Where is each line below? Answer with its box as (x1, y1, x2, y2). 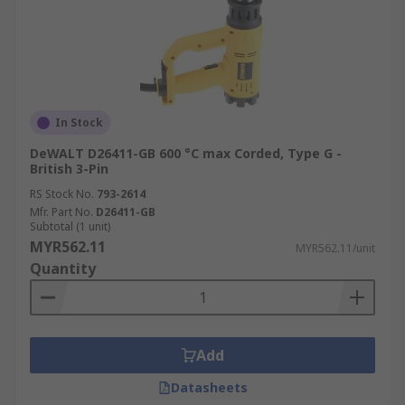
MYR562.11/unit (296, 240, 375, 256)
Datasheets (170, 379, 248, 396)
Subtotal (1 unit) (30, 219, 110, 234)
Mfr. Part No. (30, 204, 93, 220)
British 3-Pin (30, 160, 108, 177)
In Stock (55, 115, 103, 130)
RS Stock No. (30, 186, 94, 202)
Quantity (30, 259, 96, 278)
